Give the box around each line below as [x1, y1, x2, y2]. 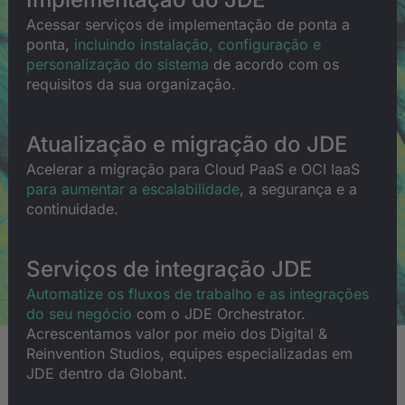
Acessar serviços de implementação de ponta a [26, 15, 350, 33]
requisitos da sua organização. [26, 75, 236, 93]
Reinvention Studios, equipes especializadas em [26, 344, 353, 363]
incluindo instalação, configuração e [74, 35, 321, 53]
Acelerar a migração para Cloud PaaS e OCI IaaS [26, 160, 360, 178]
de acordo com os [209, 55, 339, 73]
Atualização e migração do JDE [26, 131, 347, 157]
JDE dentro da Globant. [26, 364, 187, 382]
